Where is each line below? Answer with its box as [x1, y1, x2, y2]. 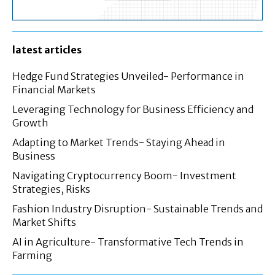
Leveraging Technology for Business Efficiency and [12, 103, 254, 116]
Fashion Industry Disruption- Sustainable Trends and [12, 203, 263, 215]
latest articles [12, 44, 82, 56]
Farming [12, 249, 52, 262]
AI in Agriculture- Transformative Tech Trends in [12, 236, 244, 249]
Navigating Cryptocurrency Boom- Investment [12, 169, 236, 182]
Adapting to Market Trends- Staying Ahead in [12, 136, 225, 149]
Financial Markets [12, 83, 96, 96]
